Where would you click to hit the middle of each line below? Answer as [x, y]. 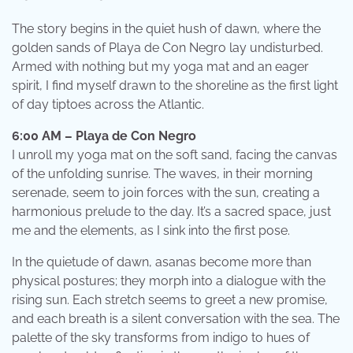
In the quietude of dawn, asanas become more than [162, 262]
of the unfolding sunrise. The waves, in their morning [162, 174]
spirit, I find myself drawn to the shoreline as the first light [175, 86]
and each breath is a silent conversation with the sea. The [176, 319]
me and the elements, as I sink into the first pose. [151, 231]
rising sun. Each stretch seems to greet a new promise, [170, 300]
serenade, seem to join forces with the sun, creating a [166, 193]
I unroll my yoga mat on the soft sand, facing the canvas [175, 155]
